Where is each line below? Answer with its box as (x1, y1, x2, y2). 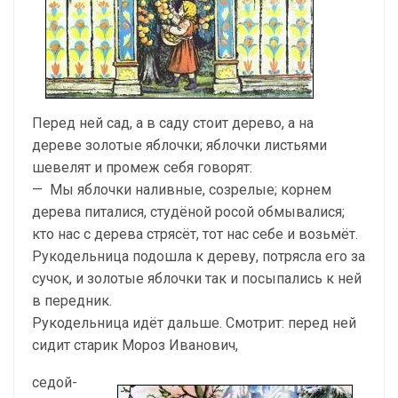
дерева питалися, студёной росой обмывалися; (32, 203, 345, 220)
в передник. (32, 292, 112, 309)
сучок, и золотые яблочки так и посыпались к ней (32, 270, 362, 287)
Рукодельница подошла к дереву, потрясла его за (32, 248, 365, 265)
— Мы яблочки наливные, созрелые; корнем (32, 181, 331, 198)
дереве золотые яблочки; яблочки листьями (32, 137, 327, 154)
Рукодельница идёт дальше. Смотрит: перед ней (32, 314, 356, 331)
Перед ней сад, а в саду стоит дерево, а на (32, 115, 314, 131)
